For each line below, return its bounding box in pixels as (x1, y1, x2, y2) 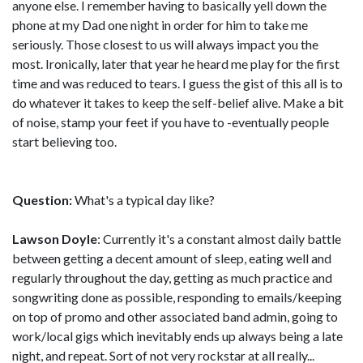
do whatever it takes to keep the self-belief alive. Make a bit (12, 94, 344, 110)
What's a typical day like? (72, 191, 215, 207)
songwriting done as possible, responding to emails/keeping (12, 288, 342, 305)
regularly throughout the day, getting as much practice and (12, 269, 332, 285)
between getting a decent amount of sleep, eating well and (12, 250, 331, 266)
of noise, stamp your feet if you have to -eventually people (12, 113, 329, 130)
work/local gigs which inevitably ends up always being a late (12, 327, 343, 344)
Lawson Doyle (12, 230, 97, 246)
